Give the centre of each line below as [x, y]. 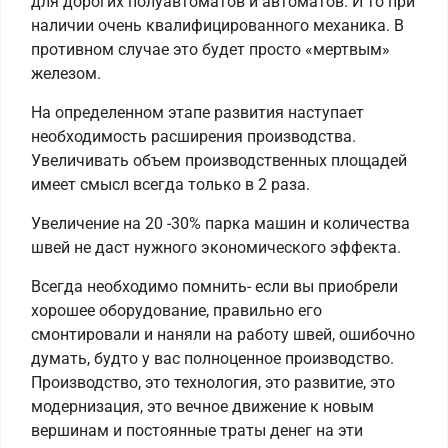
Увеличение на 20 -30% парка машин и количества [220, 224]
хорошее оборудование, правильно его [176, 311]
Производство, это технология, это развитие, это [213, 383]
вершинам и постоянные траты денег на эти [197, 431]
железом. [66, 74]
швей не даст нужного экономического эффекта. [216, 248]
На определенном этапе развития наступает [197, 113]
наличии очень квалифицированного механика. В [217, 26]
